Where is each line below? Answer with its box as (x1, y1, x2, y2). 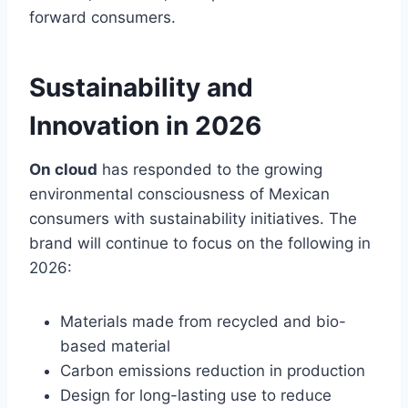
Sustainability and (29, 72, 253, 104)
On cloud (29, 160, 97, 179)
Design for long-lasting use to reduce (60, 386, 331, 405)
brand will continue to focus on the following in (29, 234, 371, 253)
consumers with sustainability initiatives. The (29, 209, 357, 229)
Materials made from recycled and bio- (60, 312, 346, 331)
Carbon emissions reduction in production (60, 362, 365, 381)
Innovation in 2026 (29, 110, 261, 142)
